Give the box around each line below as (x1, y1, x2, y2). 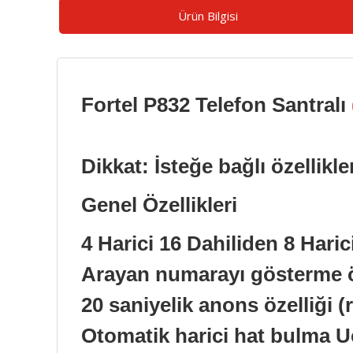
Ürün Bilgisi (178, 7, 238, 24)
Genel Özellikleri (81, 192, 237, 217)
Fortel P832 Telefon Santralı (81, 92, 351, 117)
